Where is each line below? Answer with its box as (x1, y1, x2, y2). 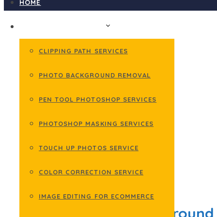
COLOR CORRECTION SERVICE (39, 168, 143, 176)
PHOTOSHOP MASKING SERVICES (39, 120, 154, 127)
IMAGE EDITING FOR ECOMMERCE (39, 192, 155, 200)
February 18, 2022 (35, 180, 92, 190)
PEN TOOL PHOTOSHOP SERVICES (39, 95, 157, 103)
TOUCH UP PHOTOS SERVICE (39, 144, 139, 152)
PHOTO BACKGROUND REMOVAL (39, 71, 151, 79)
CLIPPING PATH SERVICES (39, 47, 128, 55)
